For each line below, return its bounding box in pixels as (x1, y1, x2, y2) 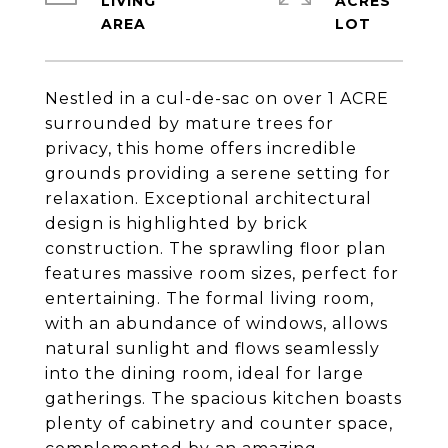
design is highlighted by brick (45, 214, 308, 234)
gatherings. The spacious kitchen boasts (45, 389, 402, 409)
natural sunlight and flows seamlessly (45, 339, 380, 359)
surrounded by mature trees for (45, 114, 334, 134)
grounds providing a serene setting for (45, 164, 391, 184)
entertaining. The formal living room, (45, 289, 374, 309)
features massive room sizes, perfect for (45, 264, 399, 284)
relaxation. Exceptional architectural (45, 189, 372, 209)
